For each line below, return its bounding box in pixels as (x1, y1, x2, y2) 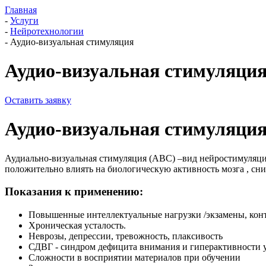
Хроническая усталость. (28, 220, 126, 231)
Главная (5, 5, 37, 15)
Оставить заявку (5, 94, 71, 105)
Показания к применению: (5, 185, 143, 198)
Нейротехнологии (10, 26, 84, 36)
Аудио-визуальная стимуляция (10, 37, 134, 47)
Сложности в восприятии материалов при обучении (28, 252, 240, 263)
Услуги (10, 15, 39, 26)
